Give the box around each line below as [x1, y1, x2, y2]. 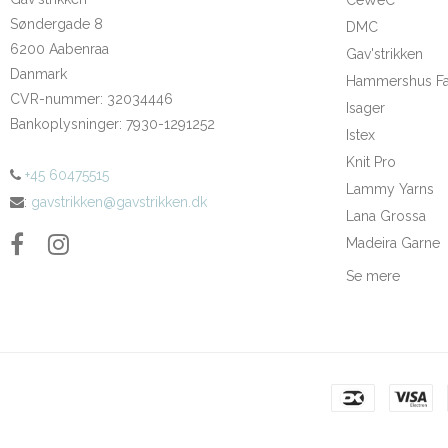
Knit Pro [346, 153, 396, 170]
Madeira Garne [346, 234, 440, 251]
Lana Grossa [346, 207, 426, 224]
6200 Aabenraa [10, 40, 109, 57]
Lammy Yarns [346, 180, 434, 197]
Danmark [10, 65, 67, 82]
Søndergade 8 [10, 15, 103, 32]
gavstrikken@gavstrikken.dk [31, 193, 207, 210]
